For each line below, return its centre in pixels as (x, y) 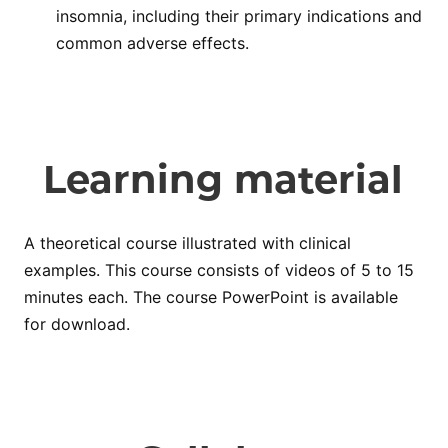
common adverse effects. (152, 43)
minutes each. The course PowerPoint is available (211, 297)
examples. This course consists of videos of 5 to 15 (219, 270)
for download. (77, 324)
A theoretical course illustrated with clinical (187, 243)
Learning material (223, 180)
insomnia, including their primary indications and (239, 16)
